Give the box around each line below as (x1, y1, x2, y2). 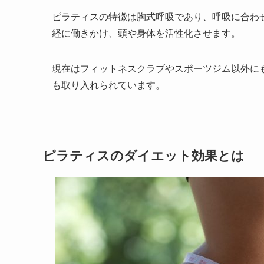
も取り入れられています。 (52, 80, 165, 91)
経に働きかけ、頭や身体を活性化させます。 (52, 28, 240, 39)
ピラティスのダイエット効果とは (42, 148, 245, 163)
